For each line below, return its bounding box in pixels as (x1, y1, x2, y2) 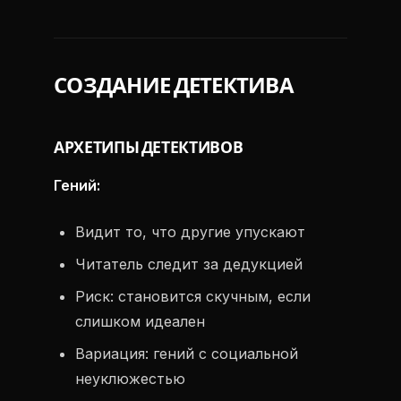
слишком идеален (75, 312, 205, 330)
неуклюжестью (75, 370, 185, 388)
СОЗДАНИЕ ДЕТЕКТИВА (54, 75, 294, 97)
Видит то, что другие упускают (75, 223, 305, 241)
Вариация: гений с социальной (75, 345, 298, 363)
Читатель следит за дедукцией (75, 255, 303, 273)
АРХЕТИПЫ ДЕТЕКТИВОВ (54, 141, 243, 156)
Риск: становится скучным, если (75, 287, 311, 305)
